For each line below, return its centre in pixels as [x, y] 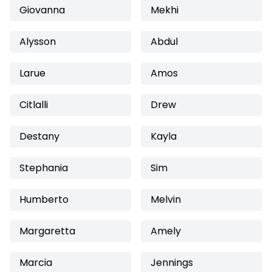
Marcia [36, 263]
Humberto [44, 199]
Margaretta [47, 231]
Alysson [38, 42]
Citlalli [34, 105]
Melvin [166, 199]
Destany [39, 136]
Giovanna [42, 10]
